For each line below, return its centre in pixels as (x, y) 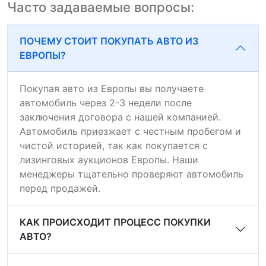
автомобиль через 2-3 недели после (106, 103)
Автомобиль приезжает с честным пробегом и (130, 131)
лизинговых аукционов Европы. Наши (109, 160)
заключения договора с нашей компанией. (120, 117)
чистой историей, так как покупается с (114, 145)
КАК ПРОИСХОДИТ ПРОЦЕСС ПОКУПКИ (115, 222)
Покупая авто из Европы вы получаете (112, 88)
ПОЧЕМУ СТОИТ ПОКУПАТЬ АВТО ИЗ (109, 41)
